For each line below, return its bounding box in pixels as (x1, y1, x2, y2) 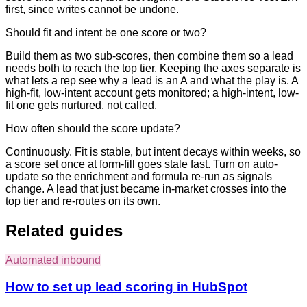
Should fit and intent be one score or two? (5, 27, 206, 39)
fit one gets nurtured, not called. (5, 99, 157, 112)
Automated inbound (5, 254, 101, 266)
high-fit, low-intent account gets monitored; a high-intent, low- (5, 87, 299, 99)
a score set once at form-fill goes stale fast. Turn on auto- (5, 158, 278, 171)
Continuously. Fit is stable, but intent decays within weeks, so (5, 146, 301, 158)
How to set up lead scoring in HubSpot (5, 279, 247, 294)
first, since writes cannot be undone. (5, 3, 179, 16)
